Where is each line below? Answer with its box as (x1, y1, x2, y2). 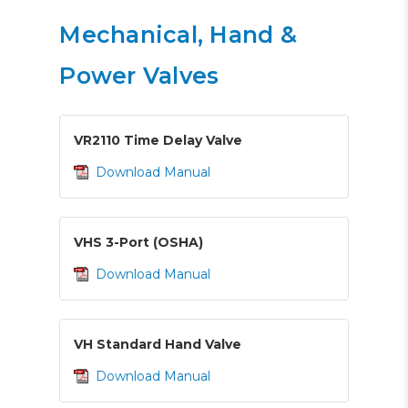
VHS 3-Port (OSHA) (74, 233, 204, 250)
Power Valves (59, 61, 219, 89)
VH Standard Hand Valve (74, 335, 242, 352)
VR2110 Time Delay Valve (74, 131, 243, 148)
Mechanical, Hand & (59, 20, 297, 48)
